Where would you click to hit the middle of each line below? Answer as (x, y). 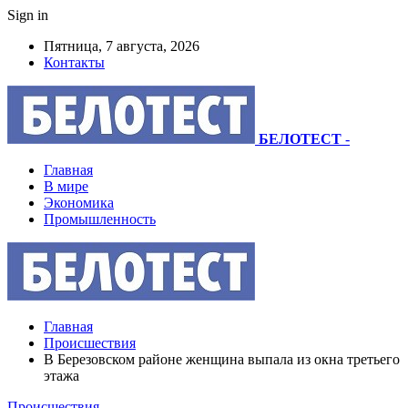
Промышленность (100, 219)
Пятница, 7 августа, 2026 (122, 46)
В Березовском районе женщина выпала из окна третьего (222, 359)
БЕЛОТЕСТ (300, 139)
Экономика (79, 203)
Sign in (28, 15)
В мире (66, 186)
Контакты (74, 62)
